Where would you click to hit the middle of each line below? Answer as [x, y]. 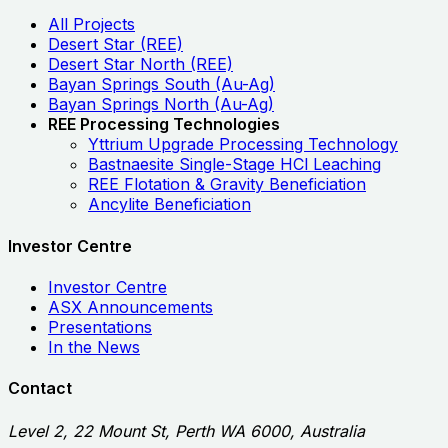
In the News [94, 346]
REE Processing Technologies [164, 124]
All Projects [91, 24]
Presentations [100, 326]
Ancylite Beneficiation [169, 204]
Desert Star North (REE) [140, 64]
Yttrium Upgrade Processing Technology [243, 144]
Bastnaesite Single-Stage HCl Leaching [234, 164]
